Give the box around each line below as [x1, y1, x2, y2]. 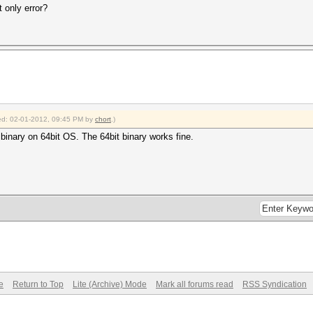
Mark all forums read [156, 279, 233, 289]
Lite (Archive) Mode [73, 279, 147, 289]
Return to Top [13, 279, 64, 289]
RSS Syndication [242, 279, 307, 289]
